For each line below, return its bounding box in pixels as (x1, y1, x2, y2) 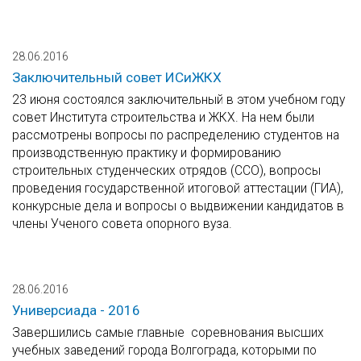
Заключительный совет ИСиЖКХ (12, 69, 222, 86)
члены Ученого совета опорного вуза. (12, 216, 232, 232)
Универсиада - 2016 (12, 302, 140, 319)
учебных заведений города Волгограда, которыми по (12, 342, 317, 359)
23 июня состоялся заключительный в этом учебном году (12, 92, 345, 108)
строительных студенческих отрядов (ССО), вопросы (12, 163, 321, 179)
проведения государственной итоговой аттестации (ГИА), (12, 180, 343, 197)
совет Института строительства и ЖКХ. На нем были (12, 110, 314, 126)
